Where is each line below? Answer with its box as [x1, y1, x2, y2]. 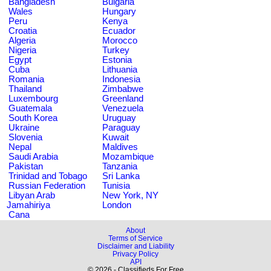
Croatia [8, 25, 37, 36]
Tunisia [102, 180, 130, 191]
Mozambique [102, 151, 154, 162]
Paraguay [102, 122, 140, 132]
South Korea [8, 113, 57, 123]
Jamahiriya [7, 200, 50, 210]
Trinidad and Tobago [8, 171, 87, 181]
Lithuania [102, 64, 137, 74]
